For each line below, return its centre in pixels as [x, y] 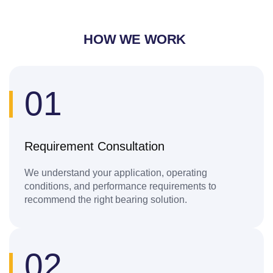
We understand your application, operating [116, 173]
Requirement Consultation [94, 147]
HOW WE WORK [136, 40]
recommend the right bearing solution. [107, 200]
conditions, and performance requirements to [120, 186]
